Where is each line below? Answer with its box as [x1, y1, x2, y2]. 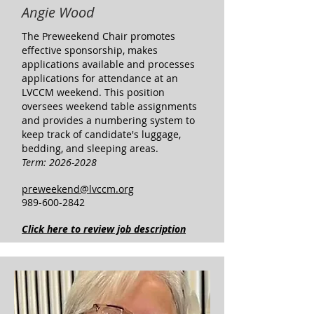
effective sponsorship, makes [22, 43, 158, 57]
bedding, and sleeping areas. [22, 142, 158, 155]
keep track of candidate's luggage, [22, 128, 181, 141]
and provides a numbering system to [22, 114, 195, 127]
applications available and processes [22, 57, 195, 71]
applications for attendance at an [22, 71, 178, 85]
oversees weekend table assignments [22, 100, 197, 113]
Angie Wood [22, 3, 95, 22]
